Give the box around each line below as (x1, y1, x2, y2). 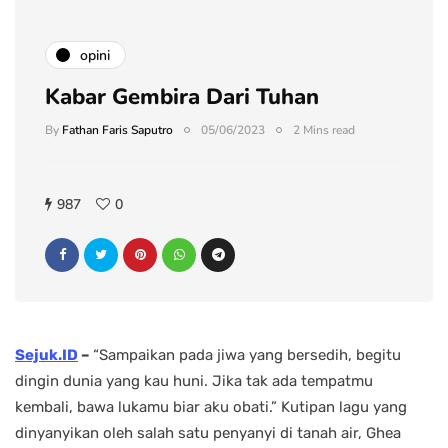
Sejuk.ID (15, 346, 78, 365)
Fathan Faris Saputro (62, 122, 173, 139)
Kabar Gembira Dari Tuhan (45, 82, 319, 113)
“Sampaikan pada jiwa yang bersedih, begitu (93, 346, 401, 365)
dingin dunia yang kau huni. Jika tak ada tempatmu (15, 372, 373, 391)
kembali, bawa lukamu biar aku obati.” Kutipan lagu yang (15, 398, 407, 417)
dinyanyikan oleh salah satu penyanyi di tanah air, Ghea (15, 424, 401, 443)
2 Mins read (293, 122, 355, 139)
